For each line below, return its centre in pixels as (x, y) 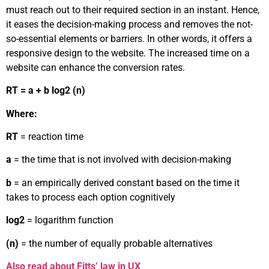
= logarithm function (69, 220)
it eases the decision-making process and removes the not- (129, 24)
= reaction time (52, 136)
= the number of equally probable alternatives (116, 243)
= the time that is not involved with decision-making (121, 160)
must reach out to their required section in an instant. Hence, (133, 10)
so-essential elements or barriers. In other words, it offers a (129, 38)
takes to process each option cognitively (91, 197)
